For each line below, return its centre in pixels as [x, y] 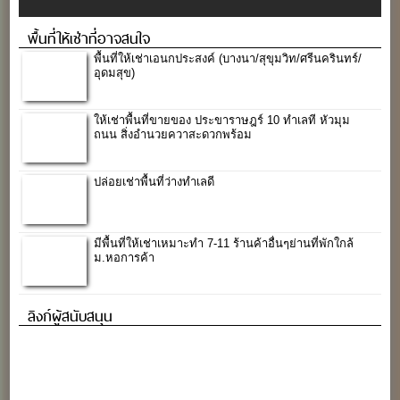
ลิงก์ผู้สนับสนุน [71, 316]
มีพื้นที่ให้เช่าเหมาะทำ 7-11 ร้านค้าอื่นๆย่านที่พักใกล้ [224, 243]
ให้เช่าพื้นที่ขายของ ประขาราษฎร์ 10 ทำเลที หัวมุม [222, 120]
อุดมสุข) [115, 72]
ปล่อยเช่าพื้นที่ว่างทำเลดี [154, 181]
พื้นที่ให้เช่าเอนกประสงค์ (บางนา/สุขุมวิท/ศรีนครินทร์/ [228, 58]
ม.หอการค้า [125, 257]
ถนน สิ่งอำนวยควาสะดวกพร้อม [173, 134]
